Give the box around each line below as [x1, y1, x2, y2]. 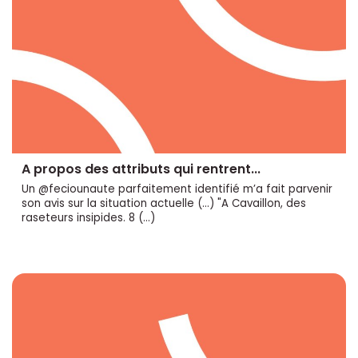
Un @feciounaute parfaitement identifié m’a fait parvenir [22, 181, 332, 197]
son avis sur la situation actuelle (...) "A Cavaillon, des [22, 196, 306, 212]
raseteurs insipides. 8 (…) [22, 210, 155, 226]
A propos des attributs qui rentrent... [22, 160, 261, 179]
